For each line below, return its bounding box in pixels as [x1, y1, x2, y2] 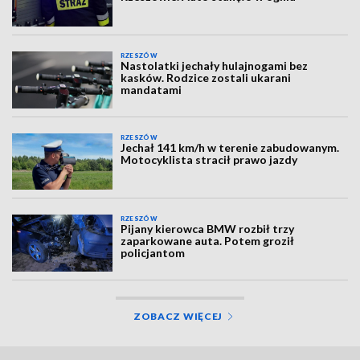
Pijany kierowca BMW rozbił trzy [121, 222, 295, 236]
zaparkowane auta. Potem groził [121, 234, 295, 248]
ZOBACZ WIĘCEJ [133, 309, 223, 322]
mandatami [121, 83, 182, 97]
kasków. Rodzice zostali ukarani [121, 71, 292, 85]
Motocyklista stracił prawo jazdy [121, 152, 298, 166]
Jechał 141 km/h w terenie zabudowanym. [121, 140, 340, 154]
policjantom [121, 246, 186, 260]
